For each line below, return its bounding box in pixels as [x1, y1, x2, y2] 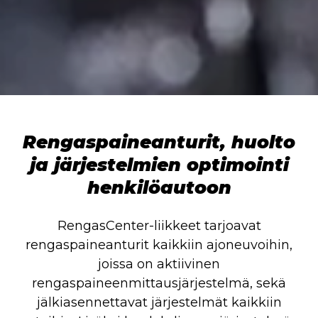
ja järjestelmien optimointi [29, 154, 289, 176]
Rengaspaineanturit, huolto [23, 131, 295, 153]
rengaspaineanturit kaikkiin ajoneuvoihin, [26, 237, 292, 253]
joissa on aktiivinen [98, 256, 220, 273]
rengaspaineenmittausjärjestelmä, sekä [32, 275, 286, 292]
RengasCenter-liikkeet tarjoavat [57, 218, 261, 234]
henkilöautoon [87, 177, 231, 199]
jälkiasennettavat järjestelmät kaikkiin [36, 295, 282, 311]
